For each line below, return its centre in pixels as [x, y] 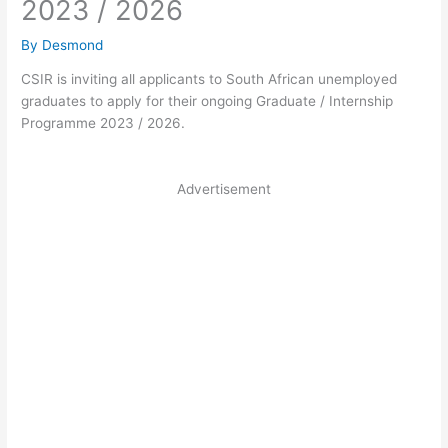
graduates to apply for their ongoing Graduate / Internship [207, 101]
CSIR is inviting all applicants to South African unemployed [209, 79]
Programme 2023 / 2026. [103, 123]
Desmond [73, 44]
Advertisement [224, 189]
